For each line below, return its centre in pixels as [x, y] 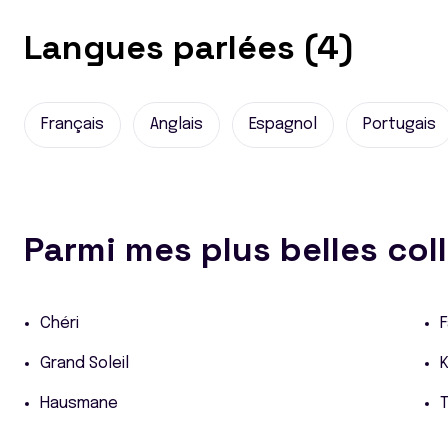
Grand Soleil [84, 363]
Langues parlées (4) [188, 47]
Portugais [399, 124]
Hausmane [79, 403]
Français [72, 124]
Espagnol [283, 124]
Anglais [176, 124]
